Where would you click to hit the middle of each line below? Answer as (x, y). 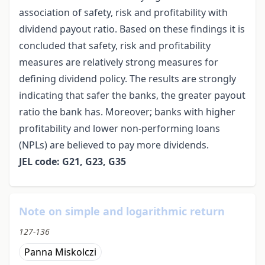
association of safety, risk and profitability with (123, 13)
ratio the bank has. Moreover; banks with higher (127, 112)
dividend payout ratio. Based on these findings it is (132, 29)
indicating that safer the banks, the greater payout (132, 96)
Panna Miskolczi (60, 252)
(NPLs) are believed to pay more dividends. (114, 145)
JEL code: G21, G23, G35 (72, 162)
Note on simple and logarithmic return (122, 211)
